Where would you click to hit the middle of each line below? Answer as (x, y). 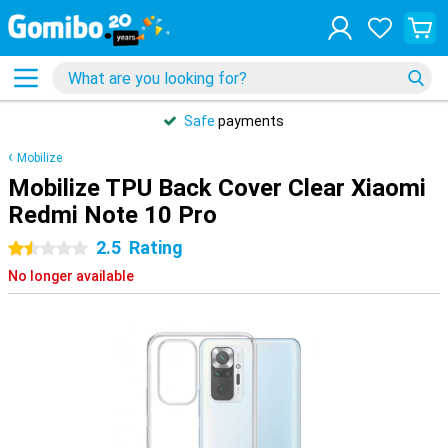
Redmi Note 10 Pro (112, 215)
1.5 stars (76, 249)
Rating (156, 247)
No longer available (71, 276)
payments (249, 121)
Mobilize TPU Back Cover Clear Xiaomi (217, 188)
